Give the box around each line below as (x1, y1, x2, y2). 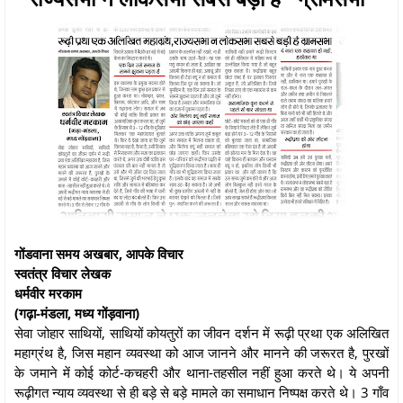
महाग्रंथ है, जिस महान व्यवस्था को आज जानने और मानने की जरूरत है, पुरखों (14, 343, 389, 362)
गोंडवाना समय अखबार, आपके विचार (14, 244, 184, 263)
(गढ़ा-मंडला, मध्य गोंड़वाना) (14, 303, 139, 322)
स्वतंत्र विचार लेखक (14, 264, 111, 282)
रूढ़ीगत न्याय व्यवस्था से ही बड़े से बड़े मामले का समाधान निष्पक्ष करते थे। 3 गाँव (14, 382, 389, 401)
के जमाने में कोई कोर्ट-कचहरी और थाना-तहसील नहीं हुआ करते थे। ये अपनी (14, 363, 389, 381)
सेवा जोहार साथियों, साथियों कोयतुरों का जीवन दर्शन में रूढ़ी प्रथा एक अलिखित (14, 323, 389, 342)
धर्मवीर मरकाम (14, 283, 82, 302)
